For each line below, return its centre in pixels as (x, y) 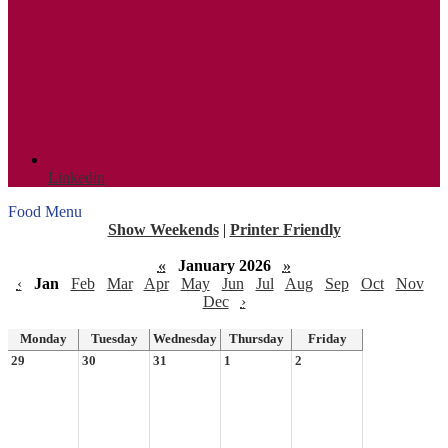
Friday (327, 338)
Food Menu (45, 211)
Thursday (256, 338)
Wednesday (185, 338)
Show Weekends (163, 229)
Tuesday (114, 338)
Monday (43, 338)
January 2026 (224, 265)
